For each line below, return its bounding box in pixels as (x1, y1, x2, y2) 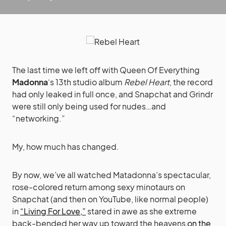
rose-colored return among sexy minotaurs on (12, 181, 185, 192)
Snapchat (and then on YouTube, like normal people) (12, 193, 208, 204)
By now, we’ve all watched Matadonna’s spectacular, (12, 169, 211, 180)
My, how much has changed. (12, 141, 119, 152)
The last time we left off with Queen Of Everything (12, 64, 200, 75)
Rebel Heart (124, 76, 169, 87)
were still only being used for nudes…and (12, 100, 166, 111)
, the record (169, 76, 213, 87)
